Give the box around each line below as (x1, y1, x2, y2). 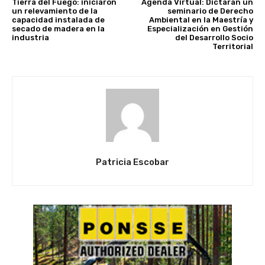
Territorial (212, 42, 253, 51)
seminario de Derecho (167, 7, 253, 16)
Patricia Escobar (96, 157, 169, 168)
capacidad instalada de (12, 15, 105, 25)
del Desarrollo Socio (174, 33, 253, 43)
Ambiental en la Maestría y (148, 15, 253, 25)
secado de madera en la (12, 24, 105, 34)
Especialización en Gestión (147, 24, 253, 34)
